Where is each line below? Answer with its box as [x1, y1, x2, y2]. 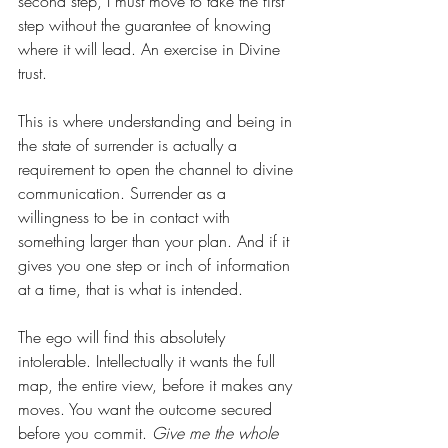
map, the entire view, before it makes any [18, 374, 297, 397]
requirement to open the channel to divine [18, 158, 298, 181]
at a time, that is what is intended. [18, 278, 243, 301]
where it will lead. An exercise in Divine [18, 38, 285, 61]
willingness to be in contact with [18, 206, 235, 229]
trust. [18, 62, 47, 85]
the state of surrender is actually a [18, 134, 242, 157]
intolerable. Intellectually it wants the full [18, 350, 280, 373]
